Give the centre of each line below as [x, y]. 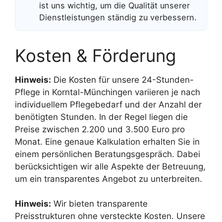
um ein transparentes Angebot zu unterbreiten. [109, 179]
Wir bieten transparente [99, 204]
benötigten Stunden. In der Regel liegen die [101, 117]
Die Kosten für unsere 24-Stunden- [122, 80]
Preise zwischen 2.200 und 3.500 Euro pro [100, 129]
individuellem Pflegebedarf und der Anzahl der [108, 104]
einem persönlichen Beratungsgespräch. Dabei [108, 154]
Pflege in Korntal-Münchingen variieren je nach [108, 92]
